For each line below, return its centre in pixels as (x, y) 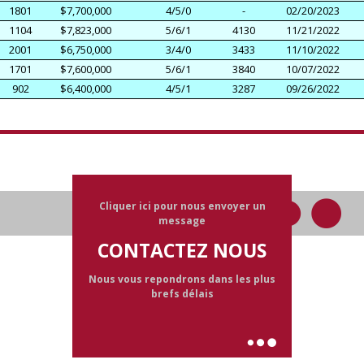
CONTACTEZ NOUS (182, 250)
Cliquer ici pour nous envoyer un (182, 206)
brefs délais (182, 293)
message (182, 220)
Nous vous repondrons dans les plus (182, 279)
